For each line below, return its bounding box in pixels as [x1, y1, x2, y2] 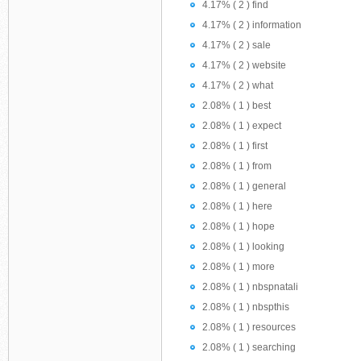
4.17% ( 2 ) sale [202, 39, 271, 51]
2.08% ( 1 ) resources [202, 322, 296, 333]
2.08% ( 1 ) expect [202, 120, 281, 131]
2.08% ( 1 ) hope [202, 221, 275, 232]
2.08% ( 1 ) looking [202, 241, 284, 252]
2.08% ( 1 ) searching [202, 342, 296, 353]
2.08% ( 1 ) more [202, 261, 275, 272]
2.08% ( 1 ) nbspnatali [202, 281, 298, 293]
